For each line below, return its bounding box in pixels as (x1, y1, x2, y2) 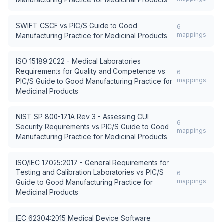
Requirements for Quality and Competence (16, 67, 156, 75)
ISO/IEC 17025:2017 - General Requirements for (16, 158, 169, 166)
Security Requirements (16, 122, 90, 131)
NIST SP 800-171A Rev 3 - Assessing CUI (16, 112, 149, 121)
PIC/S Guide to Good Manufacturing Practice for (16, 77, 172, 85)
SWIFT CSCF (16, 21, 58, 30)
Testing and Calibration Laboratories (16, 168, 134, 176)
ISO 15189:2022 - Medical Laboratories (16, 57, 141, 65)
